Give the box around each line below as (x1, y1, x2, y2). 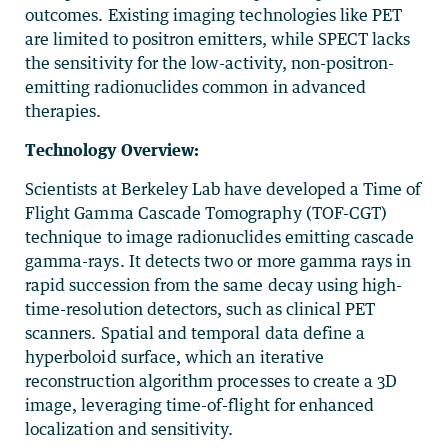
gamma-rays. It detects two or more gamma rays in (25, 251, 412, 271)
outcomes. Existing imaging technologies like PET (25, 5, 403, 25)
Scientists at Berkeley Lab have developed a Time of (25, 179, 422, 199)
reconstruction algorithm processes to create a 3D (25, 371, 398, 391)
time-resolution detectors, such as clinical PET (25, 299, 376, 319)
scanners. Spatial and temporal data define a (25, 323, 366, 343)
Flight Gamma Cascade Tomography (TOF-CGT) (25, 203, 388, 223)
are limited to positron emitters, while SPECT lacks (25, 29, 411, 49)
